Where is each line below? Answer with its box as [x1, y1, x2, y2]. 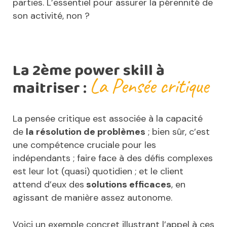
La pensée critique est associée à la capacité [13, 112, 203, 125]
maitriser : [13, 76, 90, 101]
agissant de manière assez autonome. [13, 192, 172, 204]
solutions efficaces [84, 178, 171, 191]
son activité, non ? [13, 10, 90, 22]
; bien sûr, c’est [145, 126, 210, 138]
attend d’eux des [13, 178, 84, 191]
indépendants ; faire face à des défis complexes [13, 152, 213, 165]
